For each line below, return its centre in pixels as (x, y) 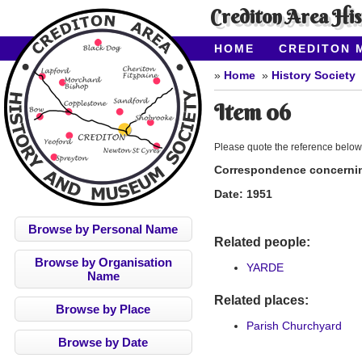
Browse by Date (103, 342)
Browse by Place (103, 309)
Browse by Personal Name (103, 229)
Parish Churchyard (294, 326)
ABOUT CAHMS (265, 65)
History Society (314, 75)
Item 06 (253, 112)
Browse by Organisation (103, 262)
